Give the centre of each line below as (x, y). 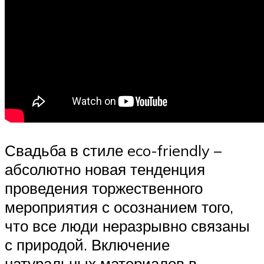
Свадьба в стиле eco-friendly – (113, 151)
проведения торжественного (104, 188)
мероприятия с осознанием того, (119, 207)
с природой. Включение (87, 245)
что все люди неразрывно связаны (127, 226)
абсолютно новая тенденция (105, 169)
